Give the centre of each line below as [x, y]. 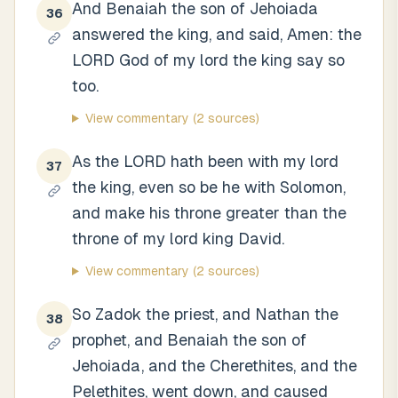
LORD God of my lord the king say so [208, 60]
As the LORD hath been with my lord [205, 161]
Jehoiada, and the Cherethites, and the [215, 366]
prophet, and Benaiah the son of [189, 340]
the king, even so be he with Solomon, [209, 187]
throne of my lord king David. [178, 239]
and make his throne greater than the [209, 213]
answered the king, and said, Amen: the [217, 34]
